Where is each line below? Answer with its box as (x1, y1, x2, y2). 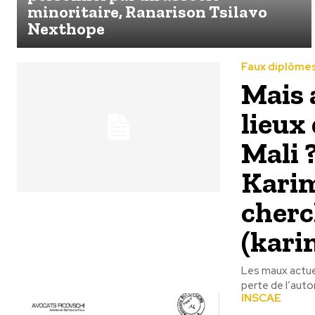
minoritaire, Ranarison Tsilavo (27, 1, 267, 22)
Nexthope (27, 18, 105, 39)
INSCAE (240, 291, 281, 306)
